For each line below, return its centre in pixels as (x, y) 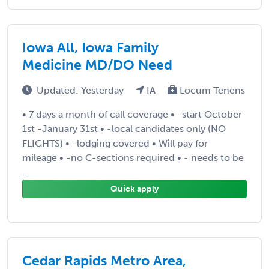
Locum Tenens (211, 90)
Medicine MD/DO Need (97, 65)
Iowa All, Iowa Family (90, 47)
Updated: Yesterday (81, 90)
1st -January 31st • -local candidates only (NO (124, 128)
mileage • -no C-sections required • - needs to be (133, 157)
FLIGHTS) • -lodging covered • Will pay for (115, 143)
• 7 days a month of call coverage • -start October (132, 114)
